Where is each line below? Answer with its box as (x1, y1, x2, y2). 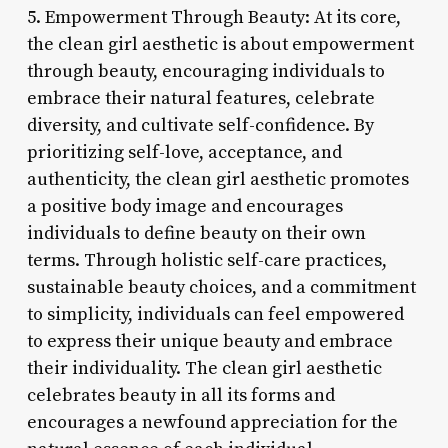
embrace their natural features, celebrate (26, 86, 375, 110)
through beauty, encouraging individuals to (26, 59, 385, 83)
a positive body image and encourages (26, 194, 343, 218)
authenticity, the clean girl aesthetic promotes (26, 167, 409, 191)
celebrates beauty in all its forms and (26, 383, 335, 407)
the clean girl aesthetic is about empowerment (26, 32, 414, 56)
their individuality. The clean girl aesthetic (26, 356, 382, 380)
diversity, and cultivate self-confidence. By (26, 113, 374, 137)
